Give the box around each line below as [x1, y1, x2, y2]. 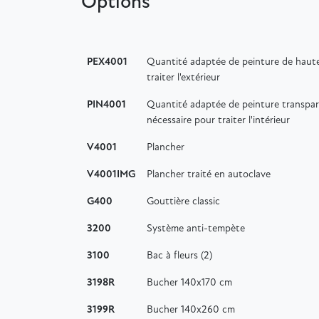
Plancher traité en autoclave [147, 169, 271, 180]
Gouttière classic [147, 196, 220, 207]
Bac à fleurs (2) [147, 250, 212, 261]
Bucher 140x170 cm [147, 277, 232, 288]
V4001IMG [87, 169, 135, 180]
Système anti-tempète [147, 223, 245, 234]
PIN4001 [87, 99, 126, 110]
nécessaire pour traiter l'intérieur [147, 115, 290, 126]
